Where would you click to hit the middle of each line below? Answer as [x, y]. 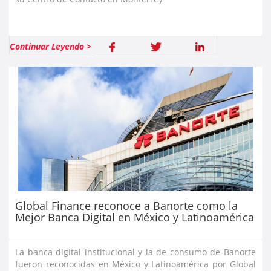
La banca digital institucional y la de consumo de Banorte [135, 252]
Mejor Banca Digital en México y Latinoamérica [135, 217]
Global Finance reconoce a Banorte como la [127, 206]
